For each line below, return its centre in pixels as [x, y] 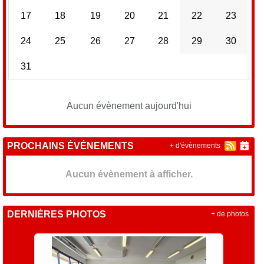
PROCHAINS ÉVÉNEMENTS [71, 146]
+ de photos [230, 214]
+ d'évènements [195, 146]
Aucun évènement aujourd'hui [129, 105]
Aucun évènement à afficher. [129, 174]
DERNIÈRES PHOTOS [57, 214]
